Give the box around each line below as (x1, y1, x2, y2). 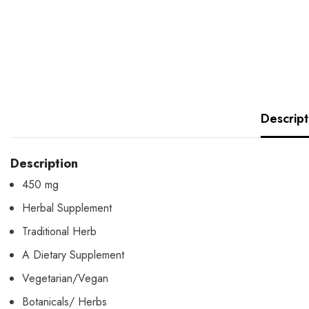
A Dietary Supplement (22, 246, 124, 263)
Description (10, 154, 78, 172)
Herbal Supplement (22, 199, 112, 216)
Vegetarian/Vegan (22, 270, 108, 286)
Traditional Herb (22, 223, 97, 239)
